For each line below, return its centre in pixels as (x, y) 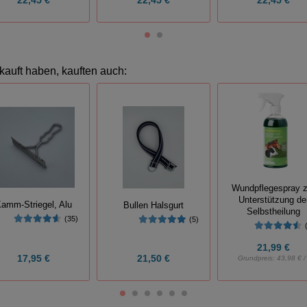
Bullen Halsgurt (153, 205)
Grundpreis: (258, 258)
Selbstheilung (274, 211)
